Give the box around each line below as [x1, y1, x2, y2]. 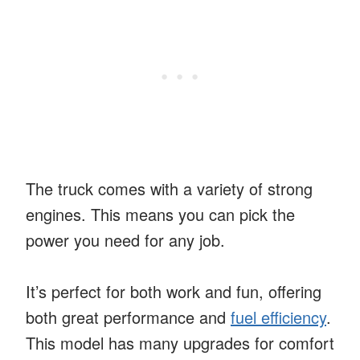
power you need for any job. [26, 227, 225, 252]
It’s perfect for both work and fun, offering [26, 279, 321, 303]
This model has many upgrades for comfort [26, 330, 334, 354]
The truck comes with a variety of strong [26, 176, 313, 200]
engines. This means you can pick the [26, 202, 295, 226]
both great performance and [26, 305, 231, 329]
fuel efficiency [231, 305, 326, 329]
